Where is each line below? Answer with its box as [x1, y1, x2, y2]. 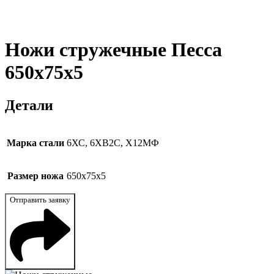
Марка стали [7, 137, 64, 148]
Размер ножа [7, 170, 64, 181]
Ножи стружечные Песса [5, 39, 222, 61]
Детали [5, 97, 53, 113]
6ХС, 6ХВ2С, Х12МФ [67, 137, 159, 148]
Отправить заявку [10, 194, 70, 204]
